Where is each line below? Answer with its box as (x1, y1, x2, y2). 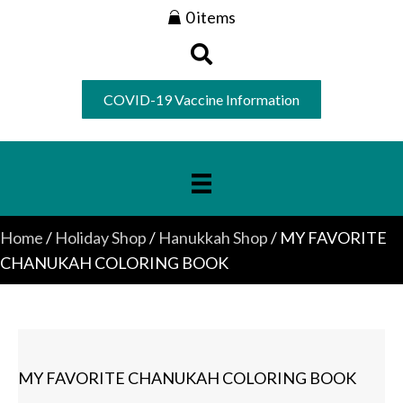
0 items (185, 7, 236, 28)
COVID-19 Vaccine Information (103, 91, 300, 109)
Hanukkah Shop (158, 228, 268, 248)
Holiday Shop (55, 228, 147, 248)
